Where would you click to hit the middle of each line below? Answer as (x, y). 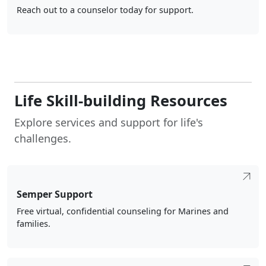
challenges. (43, 138)
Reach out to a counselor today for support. (105, 10)
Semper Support (55, 194)
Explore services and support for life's (109, 122)
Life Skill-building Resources (121, 101)
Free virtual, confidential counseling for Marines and (123, 211)
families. (34, 224)
